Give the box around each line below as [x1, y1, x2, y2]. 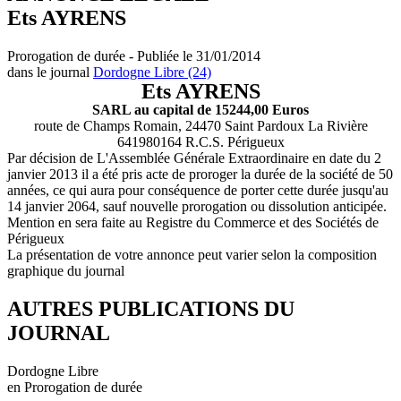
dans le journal [7, 64, 93, 80]
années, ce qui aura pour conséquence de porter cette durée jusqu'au [7, 182, 388, 198]
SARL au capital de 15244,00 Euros [92, 101, 309, 117]
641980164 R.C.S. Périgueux [116, 133, 285, 149]
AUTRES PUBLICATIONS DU [7, 296, 294, 320]
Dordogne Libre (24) [93, 64, 211, 80]
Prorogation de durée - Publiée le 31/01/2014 [7, 47, 260, 64]
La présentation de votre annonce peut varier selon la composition [7, 246, 377, 262]
